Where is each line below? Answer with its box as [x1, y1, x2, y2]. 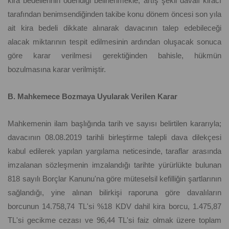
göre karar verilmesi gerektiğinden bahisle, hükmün [8, 51, 221, 60]
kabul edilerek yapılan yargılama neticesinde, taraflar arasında [8, 147, 221, 156]
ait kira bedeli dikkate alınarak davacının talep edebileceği [8, 24, 221, 33]
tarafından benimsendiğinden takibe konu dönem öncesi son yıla [8, 10, 221, 19]
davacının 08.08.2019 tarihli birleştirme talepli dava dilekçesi [8, 133, 221, 142]
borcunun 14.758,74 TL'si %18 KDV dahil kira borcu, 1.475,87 [8, 202, 221, 211]
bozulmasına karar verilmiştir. [8, 65, 106, 74]
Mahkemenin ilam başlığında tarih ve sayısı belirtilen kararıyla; [8, 119, 221, 128]
